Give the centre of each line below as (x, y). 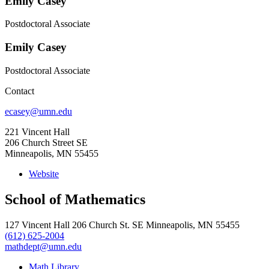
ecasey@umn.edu (38, 111)
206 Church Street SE (46, 142)
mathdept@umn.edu (43, 246)
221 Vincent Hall (37, 131)
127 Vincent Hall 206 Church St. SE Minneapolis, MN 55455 (122, 225)
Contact (20, 91)
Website (44, 174)
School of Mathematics (75, 199)
